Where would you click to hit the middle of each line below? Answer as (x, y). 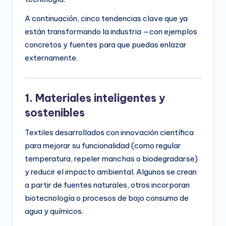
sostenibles (55, 113)
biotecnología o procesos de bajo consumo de (107, 198)
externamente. (51, 58)
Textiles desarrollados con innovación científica (109, 133)
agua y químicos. (54, 211)
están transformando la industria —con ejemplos (111, 32)
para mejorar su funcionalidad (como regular (103, 146)
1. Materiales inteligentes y (95, 98)
